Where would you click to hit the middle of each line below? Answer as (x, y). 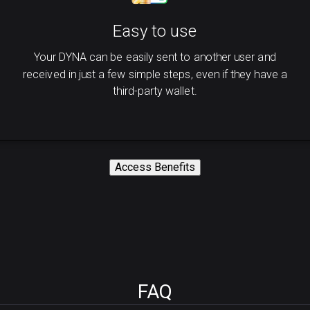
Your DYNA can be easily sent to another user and (155, 57)
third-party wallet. (155, 91)
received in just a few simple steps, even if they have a (155, 74)
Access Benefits (155, 167)
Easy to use (155, 31)
